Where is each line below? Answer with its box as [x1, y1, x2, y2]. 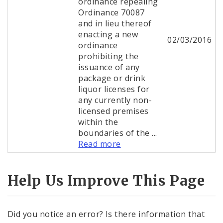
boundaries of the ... [78, 127, 157, 139]
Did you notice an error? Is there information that [7, 208, 205, 220]
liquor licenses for [78, 84, 150, 95]
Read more [78, 138, 121, 150]
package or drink [78, 73, 146, 84]
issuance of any [78, 62, 140, 73]
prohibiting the [78, 51, 139, 62]
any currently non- [78, 95, 152, 106]
